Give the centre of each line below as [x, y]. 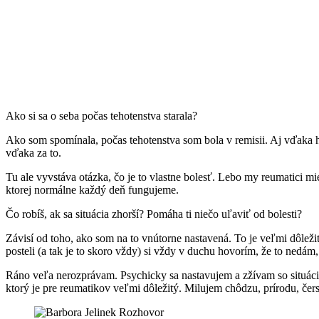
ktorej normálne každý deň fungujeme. [92, 190]
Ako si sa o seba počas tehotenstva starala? [101, 116]
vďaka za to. [33, 153]
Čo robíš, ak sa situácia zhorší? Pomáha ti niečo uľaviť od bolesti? [154, 214]
